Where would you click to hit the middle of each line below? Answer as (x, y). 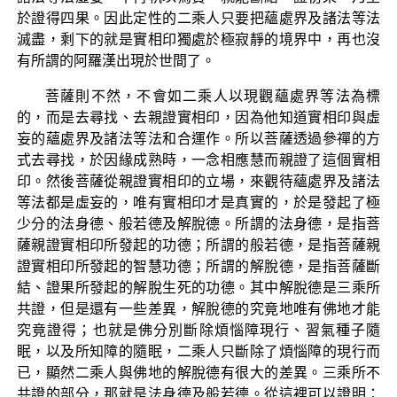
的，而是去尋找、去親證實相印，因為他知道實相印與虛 (198, 117)
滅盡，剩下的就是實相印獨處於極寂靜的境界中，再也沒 (198, 39)
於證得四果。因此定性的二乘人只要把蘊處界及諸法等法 (198, 18)
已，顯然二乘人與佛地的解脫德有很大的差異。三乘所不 (198, 372)
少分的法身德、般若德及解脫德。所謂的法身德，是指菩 (198, 223)
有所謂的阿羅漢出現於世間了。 (116, 60)
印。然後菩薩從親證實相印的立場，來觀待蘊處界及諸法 (198, 181)
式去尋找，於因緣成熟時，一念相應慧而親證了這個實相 (198, 160)
